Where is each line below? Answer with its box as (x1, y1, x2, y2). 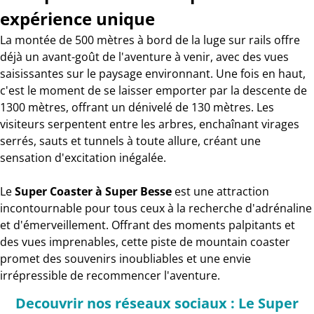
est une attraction (172, 184, 269, 199)
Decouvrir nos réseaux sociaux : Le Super (15, 294, 299, 313)
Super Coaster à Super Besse (15, 184, 172, 199)
